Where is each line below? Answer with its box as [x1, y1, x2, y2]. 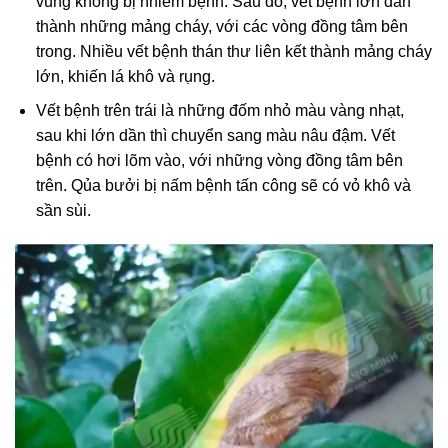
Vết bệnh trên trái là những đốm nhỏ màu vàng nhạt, [35, 102, 404, 120]
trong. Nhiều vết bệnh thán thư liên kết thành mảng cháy [35, 42, 432, 60]
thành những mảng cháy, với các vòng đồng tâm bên [35, 17, 408, 35]
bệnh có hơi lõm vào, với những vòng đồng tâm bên [35, 152, 403, 170]
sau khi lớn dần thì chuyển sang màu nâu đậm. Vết [35, 127, 395, 145]
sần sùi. [35, 202, 91, 220]
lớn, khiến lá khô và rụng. [35, 67, 215, 85]
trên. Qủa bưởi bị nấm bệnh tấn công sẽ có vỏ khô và [35, 177, 411, 195]
